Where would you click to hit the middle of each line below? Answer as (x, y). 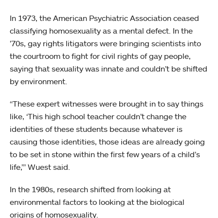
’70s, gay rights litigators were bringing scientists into (105, 43)
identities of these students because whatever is (96, 129)
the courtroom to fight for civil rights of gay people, (100, 56)
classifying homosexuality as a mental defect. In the (101, 30)
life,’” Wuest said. (40, 167)
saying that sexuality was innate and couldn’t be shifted (109, 68)
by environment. (38, 81)
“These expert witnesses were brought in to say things (107, 103)
